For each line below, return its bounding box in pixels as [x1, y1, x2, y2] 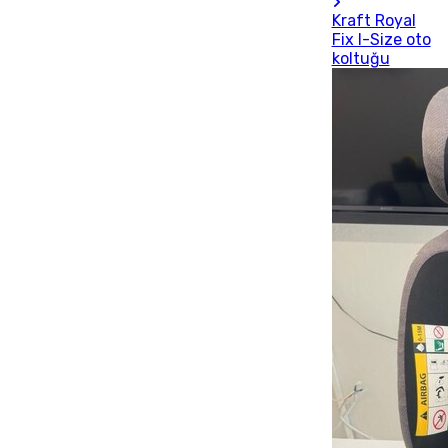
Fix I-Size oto [331, 30, 431, 49]
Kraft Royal [331, 11, 416, 30]
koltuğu [331, 49, 390, 68]
